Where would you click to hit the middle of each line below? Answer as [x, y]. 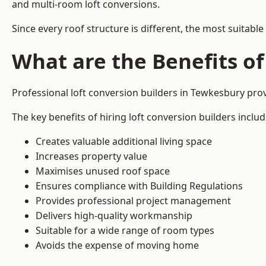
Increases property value [91, 156]
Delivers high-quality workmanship [114, 216]
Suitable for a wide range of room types [125, 231]
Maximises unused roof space [103, 171]
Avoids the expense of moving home [117, 246]
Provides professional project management [133, 201]
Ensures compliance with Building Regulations [139, 186]
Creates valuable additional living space [124, 142]
